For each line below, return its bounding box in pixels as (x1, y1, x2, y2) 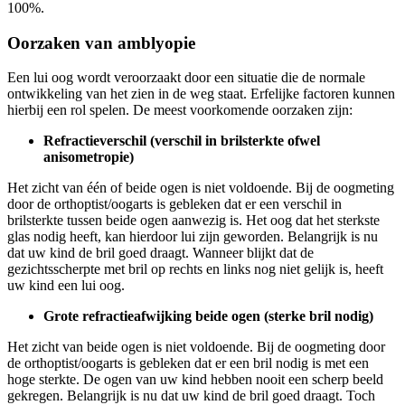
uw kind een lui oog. (7, 278, 125, 294)
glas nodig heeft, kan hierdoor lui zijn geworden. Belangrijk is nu (7, 229, 378, 245)
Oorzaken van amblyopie (7, 33, 195, 52)
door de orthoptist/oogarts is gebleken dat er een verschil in (7, 196, 342, 212)
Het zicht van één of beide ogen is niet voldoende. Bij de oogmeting (7, 180, 394, 196)
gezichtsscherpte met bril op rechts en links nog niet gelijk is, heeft (7, 261, 383, 278)
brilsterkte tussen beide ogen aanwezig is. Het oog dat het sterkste (7, 212, 380, 229)
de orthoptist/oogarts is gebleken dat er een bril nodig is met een (7, 355, 369, 372)
